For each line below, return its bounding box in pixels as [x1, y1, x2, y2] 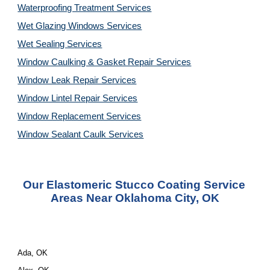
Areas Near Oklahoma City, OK [51, 192, 219, 204]
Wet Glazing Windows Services [17, 21, 142, 31]
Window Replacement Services [17, 111, 142, 121]
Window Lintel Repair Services [17, 93, 138, 103]
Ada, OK [17, 248, 48, 257]
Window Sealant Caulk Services [17, 130, 144, 139]
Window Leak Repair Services [17, 75, 137, 85]
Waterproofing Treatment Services [17, 3, 152, 13]
